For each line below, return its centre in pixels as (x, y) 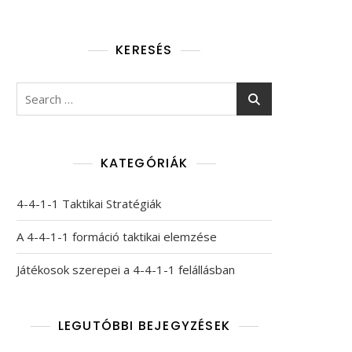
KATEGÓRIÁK (144, 163)
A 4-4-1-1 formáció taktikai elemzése (117, 236)
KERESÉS (144, 50)
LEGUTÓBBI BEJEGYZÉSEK (144, 326)
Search (36, 91)
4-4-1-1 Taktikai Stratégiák (89, 203)
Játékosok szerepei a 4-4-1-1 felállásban (126, 269)
